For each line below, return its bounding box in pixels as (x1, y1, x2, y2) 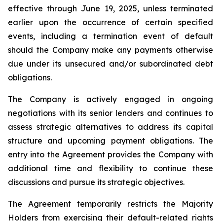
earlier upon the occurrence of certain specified (8, 17, 213, 27)
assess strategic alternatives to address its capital (8, 122, 213, 132)
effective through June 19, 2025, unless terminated (8, 3, 213, 13)
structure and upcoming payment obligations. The (8, 136, 213, 146)
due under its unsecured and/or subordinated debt (8, 59, 213, 69)
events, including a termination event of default (8, 31, 213, 41)
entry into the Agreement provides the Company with (8, 149, 213, 159)
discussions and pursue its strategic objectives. (8, 177, 184, 187)
